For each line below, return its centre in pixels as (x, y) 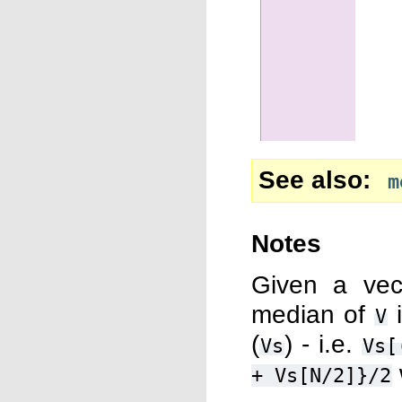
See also (310, 179)
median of (313, 314)
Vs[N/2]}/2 (333, 376)
